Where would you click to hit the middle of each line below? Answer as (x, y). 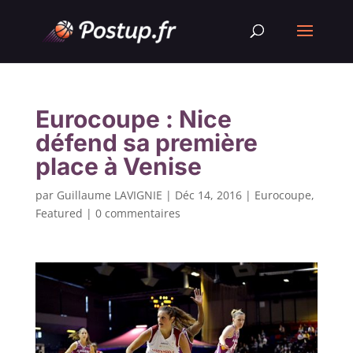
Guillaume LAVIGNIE (109, 195)
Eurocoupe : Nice (133, 119)
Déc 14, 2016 (208, 195)
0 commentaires (137, 213)
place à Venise (118, 166)
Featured (59, 213)
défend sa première (146, 143)
